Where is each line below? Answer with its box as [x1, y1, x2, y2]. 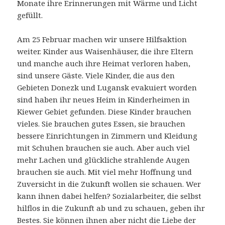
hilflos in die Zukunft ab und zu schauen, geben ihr [17, 203, 205, 213]
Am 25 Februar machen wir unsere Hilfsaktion [17, 34, 187, 45]
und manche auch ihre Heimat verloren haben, [17, 58, 191, 69]
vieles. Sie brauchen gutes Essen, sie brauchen [17, 119, 186, 129]
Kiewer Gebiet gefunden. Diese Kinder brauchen [17, 106, 192, 117]
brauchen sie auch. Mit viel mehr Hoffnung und [17, 167, 192, 177]
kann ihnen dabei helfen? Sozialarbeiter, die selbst [17, 191, 202, 201]
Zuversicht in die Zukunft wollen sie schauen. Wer [17, 179, 201, 189]
